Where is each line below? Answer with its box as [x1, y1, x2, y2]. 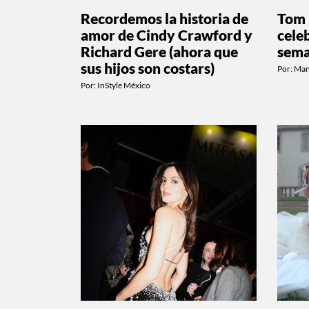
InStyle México [97, 79, 150, 90]
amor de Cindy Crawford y [81, 26, 252, 43]
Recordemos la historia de [81, 9, 248, 27]
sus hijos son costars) [81, 59, 215, 77]
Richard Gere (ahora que [81, 42, 238, 60]
